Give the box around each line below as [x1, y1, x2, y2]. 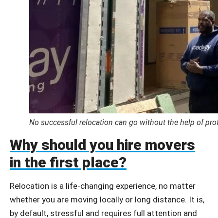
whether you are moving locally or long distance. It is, [10, 194, 204, 204]
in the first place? [10, 153, 127, 171]
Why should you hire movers [10, 136, 195, 153]
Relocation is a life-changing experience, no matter [10, 181, 196, 191]
